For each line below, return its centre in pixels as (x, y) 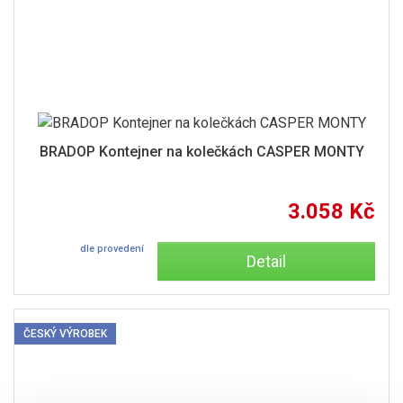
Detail (266, 261)
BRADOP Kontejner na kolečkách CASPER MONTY (201, 152)
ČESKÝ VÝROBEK (65, 334)
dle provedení (112, 249)
